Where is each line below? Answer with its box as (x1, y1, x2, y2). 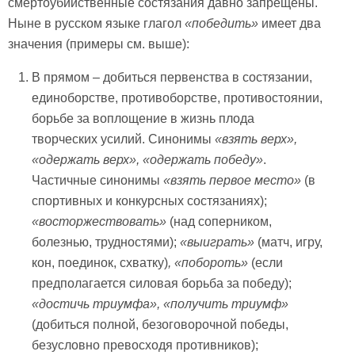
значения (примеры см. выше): (8, 36, 189, 51)
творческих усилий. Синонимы (32, 132, 216, 146)
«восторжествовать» (32, 214, 167, 228)
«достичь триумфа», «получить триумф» (32, 296, 289, 311)
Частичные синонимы (32, 173, 164, 187)
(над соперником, (166, 214, 273, 228)
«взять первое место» (163, 173, 302, 187)
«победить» (185, 16, 258, 30)
